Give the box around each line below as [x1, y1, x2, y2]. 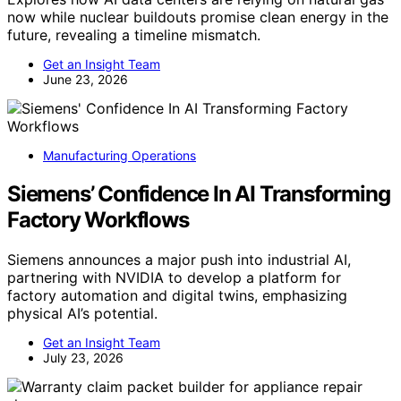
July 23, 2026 [43, 349, 124, 365]
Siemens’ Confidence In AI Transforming [7, 180, 390, 207]
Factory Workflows [7, 206, 189, 233]
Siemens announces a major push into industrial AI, [7, 250, 351, 269]
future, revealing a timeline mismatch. [7, 25, 260, 44]
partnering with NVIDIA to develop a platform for [7, 268, 341, 286]
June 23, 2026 [43, 71, 128, 87]
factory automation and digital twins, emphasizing [7, 286, 347, 304]
